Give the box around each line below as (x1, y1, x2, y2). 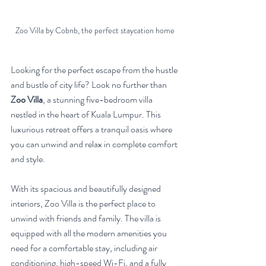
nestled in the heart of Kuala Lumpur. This (11, 107, 163, 121)
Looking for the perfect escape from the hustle (11, 63, 179, 77)
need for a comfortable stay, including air (11, 241, 159, 255)
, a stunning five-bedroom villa (43, 93, 154, 106)
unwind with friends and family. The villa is (11, 211, 163, 225)
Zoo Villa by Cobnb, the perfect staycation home (15, 24, 175, 36)
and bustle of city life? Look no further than (11, 78, 169, 91)
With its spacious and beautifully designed (11, 182, 163, 195)
